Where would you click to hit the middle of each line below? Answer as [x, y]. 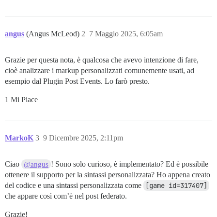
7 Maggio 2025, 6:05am [126, 34]
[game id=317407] [176, 186]
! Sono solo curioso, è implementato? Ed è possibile [130, 164]
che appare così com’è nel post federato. [66, 196]
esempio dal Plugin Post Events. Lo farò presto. [77, 81]
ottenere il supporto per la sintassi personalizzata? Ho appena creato [108, 175]
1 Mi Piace [21, 100]
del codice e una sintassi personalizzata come [74, 186]
